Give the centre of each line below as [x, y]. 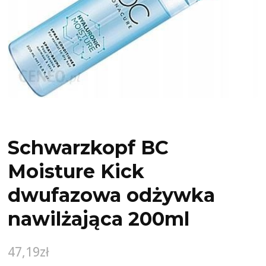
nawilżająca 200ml [99, 219]
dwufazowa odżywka [112, 195]
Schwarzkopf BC [88, 148]
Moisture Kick [76, 172]
